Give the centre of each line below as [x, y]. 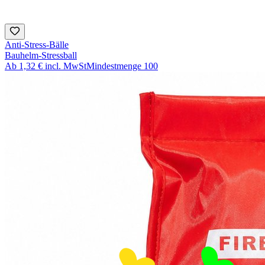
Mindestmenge [114, 66]
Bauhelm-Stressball [41, 56]
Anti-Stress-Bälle [37, 45]
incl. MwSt [66, 66]
